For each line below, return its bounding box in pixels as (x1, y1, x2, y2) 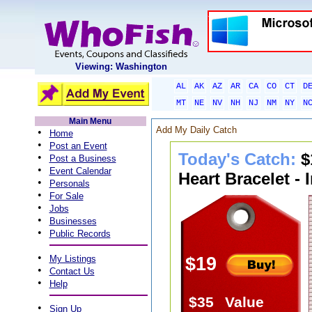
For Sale (49, 191, 84, 201)
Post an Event (49, 141, 107, 151)
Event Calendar (49, 166, 111, 176)
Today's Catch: (178, 150, 301, 169)
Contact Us (49, 266, 95, 276)
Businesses (49, 216, 97, 226)
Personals (49, 178, 90, 189)
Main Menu (69, 116, 111, 126)
